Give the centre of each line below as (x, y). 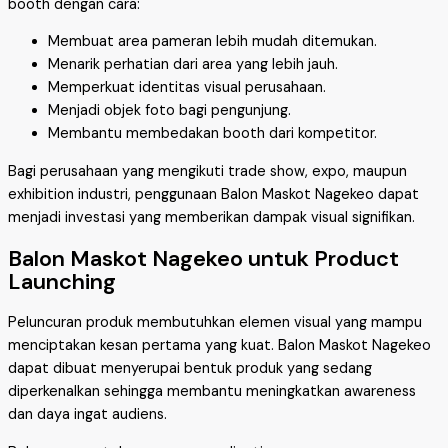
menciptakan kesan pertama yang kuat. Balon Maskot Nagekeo (219, 345)
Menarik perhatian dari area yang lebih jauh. (193, 65)
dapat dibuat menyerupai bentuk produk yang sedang (190, 368)
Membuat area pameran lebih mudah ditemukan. (212, 42)
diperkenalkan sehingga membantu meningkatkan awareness (212, 391)
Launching (62, 281)
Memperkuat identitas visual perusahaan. (187, 88)
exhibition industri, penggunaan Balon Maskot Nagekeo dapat (213, 194)
